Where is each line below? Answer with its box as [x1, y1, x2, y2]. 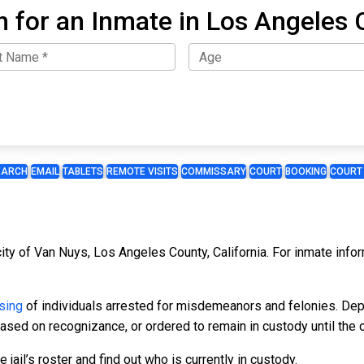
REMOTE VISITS [106, 166, 178, 178]
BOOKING [285, 166, 327, 178]
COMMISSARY [181, 166, 246, 178]
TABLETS [63, 166, 103, 178]
